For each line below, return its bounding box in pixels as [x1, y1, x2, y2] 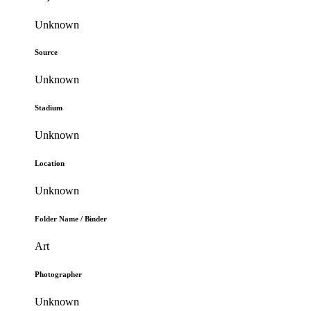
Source [35, 48, 58, 57]
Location [35, 159, 65, 168]
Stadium [35, 103, 63, 112]
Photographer [35, 270, 83, 279]
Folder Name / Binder [35, 215, 108, 224]
